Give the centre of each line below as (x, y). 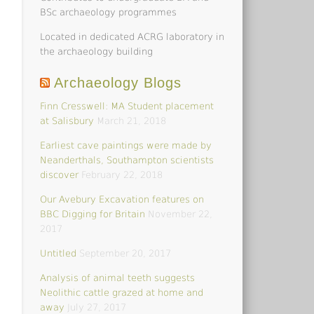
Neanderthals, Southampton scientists (127, 160)
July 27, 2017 (97, 307)
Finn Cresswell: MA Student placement (127, 106)
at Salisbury (67, 121)
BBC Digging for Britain (93, 214)
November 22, (180, 214)
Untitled (59, 253)
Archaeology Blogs (118, 82)
